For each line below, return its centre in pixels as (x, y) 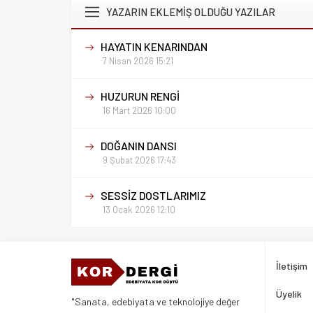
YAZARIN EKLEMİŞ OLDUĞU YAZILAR (191, 12)
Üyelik (289, 294)
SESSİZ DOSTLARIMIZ (153, 196)
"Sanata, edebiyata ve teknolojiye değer (155, 302)
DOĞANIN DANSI (139, 146)
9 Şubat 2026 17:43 (139, 160)
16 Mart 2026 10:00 (139, 111)
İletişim (291, 266)
